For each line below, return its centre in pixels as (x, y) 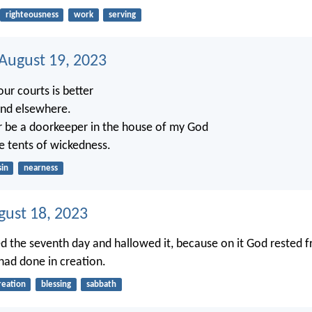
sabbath (101, 285)
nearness (40, 168)
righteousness (32, 15)
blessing (56, 285)
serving (122, 15)
